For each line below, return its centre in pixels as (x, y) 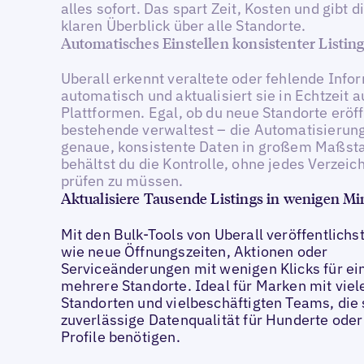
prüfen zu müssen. (122, 181)
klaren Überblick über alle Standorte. (183, 25)
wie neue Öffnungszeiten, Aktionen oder (194, 251)
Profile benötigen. (120, 336)
